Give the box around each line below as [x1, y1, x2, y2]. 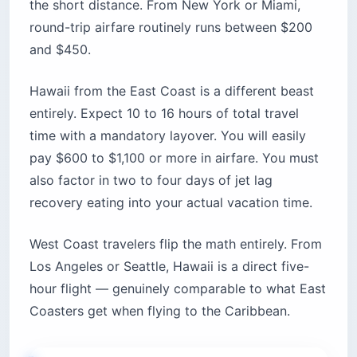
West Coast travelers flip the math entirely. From [29, 235, 322, 252]
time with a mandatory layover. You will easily [29, 127, 306, 143]
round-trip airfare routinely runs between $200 [29, 18, 312, 35]
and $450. [29, 41, 91, 57]
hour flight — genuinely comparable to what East [29, 280, 326, 296]
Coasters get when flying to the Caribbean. [29, 302, 290, 319]
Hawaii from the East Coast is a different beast [29, 82, 314, 99]
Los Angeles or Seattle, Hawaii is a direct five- [29, 257, 309, 274]
